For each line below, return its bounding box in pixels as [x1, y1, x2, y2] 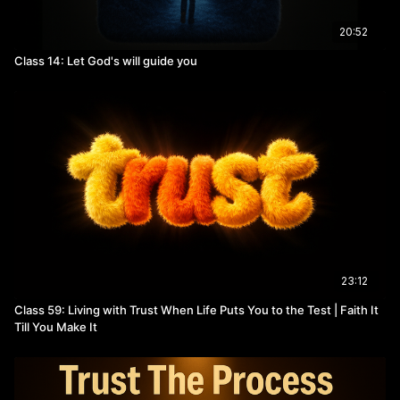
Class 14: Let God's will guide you [14, 53, 197, 68]
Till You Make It [14, 319, 97, 334]
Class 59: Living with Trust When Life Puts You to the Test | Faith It [14, 302, 379, 317]
